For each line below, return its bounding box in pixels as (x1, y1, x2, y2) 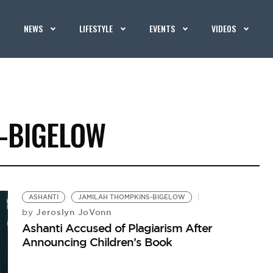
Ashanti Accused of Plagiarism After (22, 221, 213, 235)
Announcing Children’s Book (22, 235, 172, 249)
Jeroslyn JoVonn (33, 207, 112, 218)
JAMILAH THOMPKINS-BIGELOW (78, 193, 186, 201)
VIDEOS (211, 22, 236, 35)
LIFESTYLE (79, 22, 113, 35)
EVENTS (149, 22, 175, 35)
